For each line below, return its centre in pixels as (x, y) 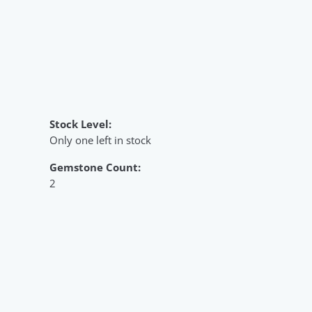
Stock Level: (80, 124)
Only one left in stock (100, 140)
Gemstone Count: (95, 167)
